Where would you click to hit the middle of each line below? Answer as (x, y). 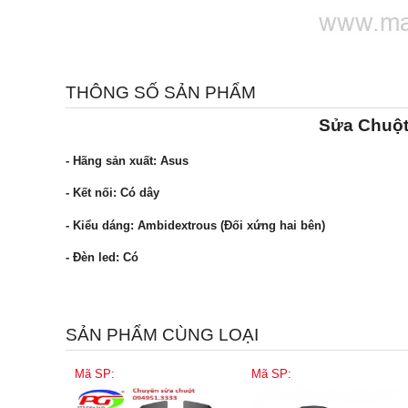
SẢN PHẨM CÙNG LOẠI (162, 335)
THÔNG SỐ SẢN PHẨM (161, 93)
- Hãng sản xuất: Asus (127, 160)
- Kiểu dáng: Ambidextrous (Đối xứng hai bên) (195, 225)
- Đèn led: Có (102, 257)
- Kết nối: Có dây (112, 193)
